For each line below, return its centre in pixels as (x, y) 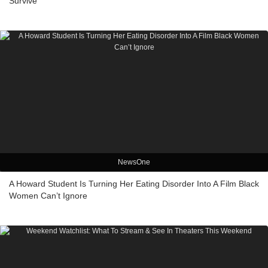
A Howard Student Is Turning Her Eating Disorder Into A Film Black (134, 184)
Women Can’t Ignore (48, 196)
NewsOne (134, 162)
